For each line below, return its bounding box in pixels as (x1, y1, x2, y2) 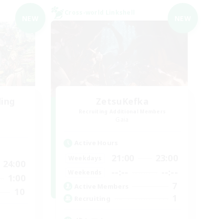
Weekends (68, 168, 102, 176)
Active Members (74, 181, 129, 191)
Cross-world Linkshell (65, 8, 135, 17)
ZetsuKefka (96, 95, 149, 107)
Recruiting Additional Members (78, 108, 166, 115)
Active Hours (74, 138, 118, 147)
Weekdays (68, 153, 102, 162)
